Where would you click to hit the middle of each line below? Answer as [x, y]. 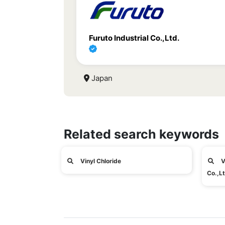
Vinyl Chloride [100, 161]
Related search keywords [141, 134]
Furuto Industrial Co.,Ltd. [134, 38]
